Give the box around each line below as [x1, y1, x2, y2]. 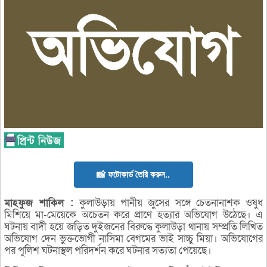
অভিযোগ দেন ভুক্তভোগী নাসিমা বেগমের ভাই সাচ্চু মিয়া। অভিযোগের [4, 232, 263, 246]
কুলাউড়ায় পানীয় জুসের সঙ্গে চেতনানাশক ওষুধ [73, 196, 263, 210]
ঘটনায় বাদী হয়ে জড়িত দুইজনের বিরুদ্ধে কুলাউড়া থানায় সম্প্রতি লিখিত [4, 220, 263, 234]
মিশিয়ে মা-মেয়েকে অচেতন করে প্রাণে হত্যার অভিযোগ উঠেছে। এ [4, 208, 263, 222]
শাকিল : [39, 196, 74, 210]
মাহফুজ [4, 196, 40, 210]
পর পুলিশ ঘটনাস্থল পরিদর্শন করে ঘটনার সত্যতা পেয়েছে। [4, 244, 212, 258]
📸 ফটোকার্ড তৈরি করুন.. [97, 169, 170, 180]
